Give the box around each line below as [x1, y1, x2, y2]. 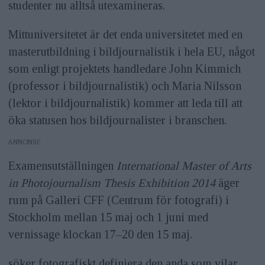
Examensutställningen [8, 159, 117, 173]
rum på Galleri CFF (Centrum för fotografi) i [8, 193, 229, 207]
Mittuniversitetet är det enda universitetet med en [8, 28, 243, 41]
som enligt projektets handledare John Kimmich [8, 62, 241, 76]
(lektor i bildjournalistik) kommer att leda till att [8, 96, 243, 110]
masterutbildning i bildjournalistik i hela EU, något [8, 45, 255, 59]
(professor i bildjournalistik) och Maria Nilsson [8, 79, 241, 93]
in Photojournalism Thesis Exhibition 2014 [8, 176, 215, 190]
